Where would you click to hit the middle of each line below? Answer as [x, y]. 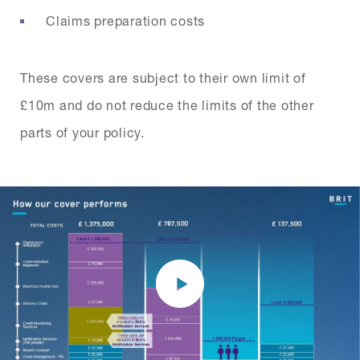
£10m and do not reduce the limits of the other [167, 104]
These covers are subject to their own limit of [163, 77]
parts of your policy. [82, 132]
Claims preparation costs [125, 20]
